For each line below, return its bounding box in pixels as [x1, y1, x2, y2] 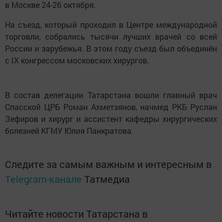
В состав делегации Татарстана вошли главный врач [5, 90, 217, 101]
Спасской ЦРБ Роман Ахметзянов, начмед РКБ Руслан [5, 102, 217, 112]
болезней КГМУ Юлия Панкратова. [5, 125, 133, 136]
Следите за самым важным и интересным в [5, 158, 212, 171]
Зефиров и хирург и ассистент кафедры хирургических [5, 113, 217, 124]
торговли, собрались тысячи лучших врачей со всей [5, 31, 217, 42]
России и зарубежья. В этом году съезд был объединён [5, 43, 217, 54]
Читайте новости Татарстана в [5, 207, 148, 221]
